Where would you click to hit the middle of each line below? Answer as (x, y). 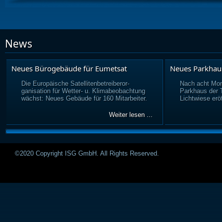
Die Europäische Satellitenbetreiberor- (75, 83)
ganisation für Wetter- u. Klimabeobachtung (83, 91)
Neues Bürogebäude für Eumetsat (69, 68)
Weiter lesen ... (131, 115)
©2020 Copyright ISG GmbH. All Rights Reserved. (87, 153)
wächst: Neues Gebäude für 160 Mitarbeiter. (84, 98)
